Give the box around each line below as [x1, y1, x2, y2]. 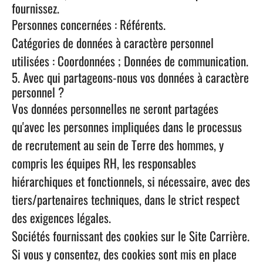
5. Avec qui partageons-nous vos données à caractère [12, 68, 249, 86]
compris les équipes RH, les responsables [12, 154, 196, 172]
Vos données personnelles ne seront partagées [12, 99, 218, 117]
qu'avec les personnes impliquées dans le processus [12, 117, 242, 136]
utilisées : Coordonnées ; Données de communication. [12, 52, 248, 70]
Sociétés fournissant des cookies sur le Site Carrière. [12, 227, 249, 245]
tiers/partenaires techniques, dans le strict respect [12, 190, 240, 208]
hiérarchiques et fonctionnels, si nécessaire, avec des [12, 172, 250, 190]
